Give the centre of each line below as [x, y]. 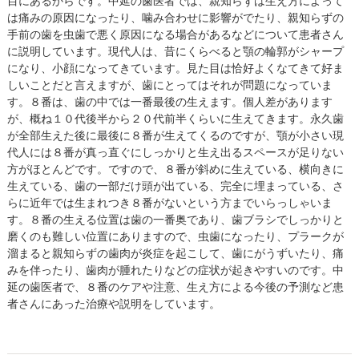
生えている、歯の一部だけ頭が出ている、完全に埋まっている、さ [175, 186]
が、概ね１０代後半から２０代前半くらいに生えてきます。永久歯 [175, 119]
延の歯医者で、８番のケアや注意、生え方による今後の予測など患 [175, 287]
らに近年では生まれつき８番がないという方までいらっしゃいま [169, 203]
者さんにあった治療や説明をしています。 [113, 304]
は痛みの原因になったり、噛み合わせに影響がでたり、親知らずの [175, 18]
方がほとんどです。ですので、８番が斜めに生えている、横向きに [175, 169]
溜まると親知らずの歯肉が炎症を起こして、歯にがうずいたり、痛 [175, 254]
